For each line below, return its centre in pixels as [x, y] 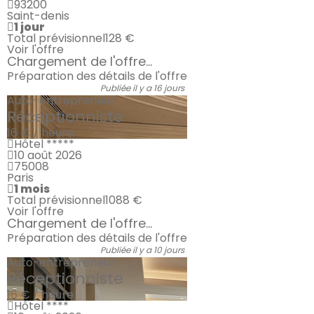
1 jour [29, 27]
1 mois [32, 189]
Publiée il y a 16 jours [142, 88]
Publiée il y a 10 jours [142, 250]
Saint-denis [38, 16]
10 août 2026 [48, 155]
